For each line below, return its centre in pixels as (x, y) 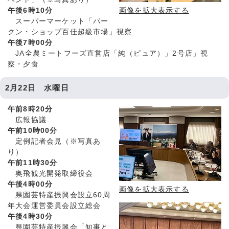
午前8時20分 (30, 109)
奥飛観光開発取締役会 (51, 174)
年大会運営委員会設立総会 (54, 206)
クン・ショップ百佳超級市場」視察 (70, 32)
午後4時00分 (30, 185)
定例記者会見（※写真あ (54, 142)
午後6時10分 (30, 11)
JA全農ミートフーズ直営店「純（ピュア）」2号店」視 (108, 54)
